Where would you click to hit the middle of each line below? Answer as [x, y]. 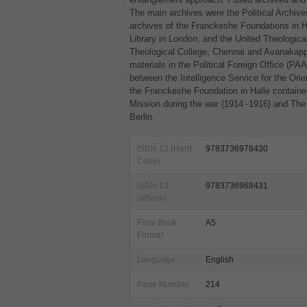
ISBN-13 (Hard [164, 149]
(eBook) [151, 198]
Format [150, 235]
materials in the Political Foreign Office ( [209, 65]
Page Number [163, 284]
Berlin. [142, 117]
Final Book [157, 223]
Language [156, 260]
